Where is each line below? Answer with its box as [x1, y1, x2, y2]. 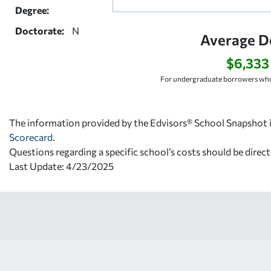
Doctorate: [15, 24, 64, 36]
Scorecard [9, 131, 53, 143]
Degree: [15, 4, 49, 16]
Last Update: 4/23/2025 [9, 160, 114, 172]
